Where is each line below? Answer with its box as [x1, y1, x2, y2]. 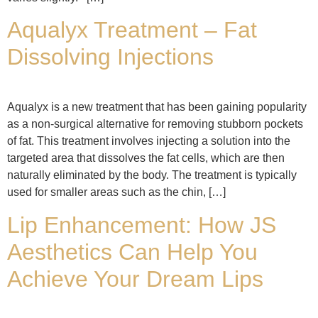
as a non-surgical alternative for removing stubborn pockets [7, 118, 303, 131]
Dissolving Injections [7, 44, 214, 70]
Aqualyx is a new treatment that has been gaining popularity [7, 101, 307, 114]
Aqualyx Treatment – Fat [7, 17, 257, 43]
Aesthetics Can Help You [7, 238, 258, 265]
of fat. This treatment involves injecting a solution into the [7, 135, 290, 148]
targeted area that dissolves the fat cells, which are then [7, 152, 285, 165]
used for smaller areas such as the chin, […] [7, 186, 226, 199]
